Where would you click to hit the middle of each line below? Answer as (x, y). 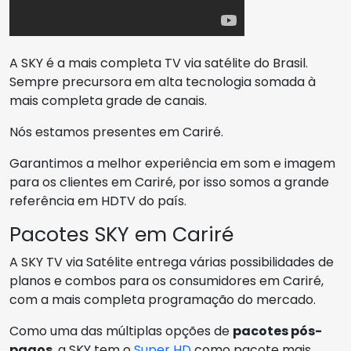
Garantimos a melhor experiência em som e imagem (172, 163)
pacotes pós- (277, 331)
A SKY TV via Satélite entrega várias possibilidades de (172, 262)
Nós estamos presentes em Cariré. (116, 132)
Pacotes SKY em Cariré (121, 235)
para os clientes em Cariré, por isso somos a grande (169, 182)
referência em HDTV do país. (98, 201)
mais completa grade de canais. (108, 101)
